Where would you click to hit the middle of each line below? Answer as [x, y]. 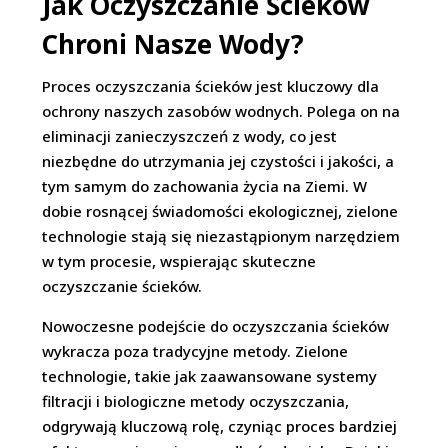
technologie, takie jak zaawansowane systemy [210, 376]
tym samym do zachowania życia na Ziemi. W [205, 186]
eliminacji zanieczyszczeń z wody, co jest [190, 136]
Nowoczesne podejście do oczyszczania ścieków [216, 326]
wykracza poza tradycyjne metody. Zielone [195, 351]
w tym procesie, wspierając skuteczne [179, 261]
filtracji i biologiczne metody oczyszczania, [196, 401]
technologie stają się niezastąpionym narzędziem [221, 236]
